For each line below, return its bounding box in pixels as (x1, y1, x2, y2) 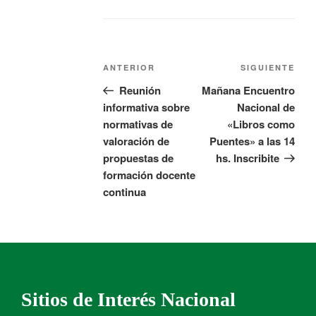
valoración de (103, 133, 170, 149)
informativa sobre (103, 99, 190, 115)
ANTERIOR (103, 61, 156, 73)
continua (103, 183, 147, 200)
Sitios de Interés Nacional (21, 288, 236, 310)
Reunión (119, 82, 161, 98)
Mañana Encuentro (202, 82, 295, 98)
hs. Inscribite (215, 150, 279, 166)
